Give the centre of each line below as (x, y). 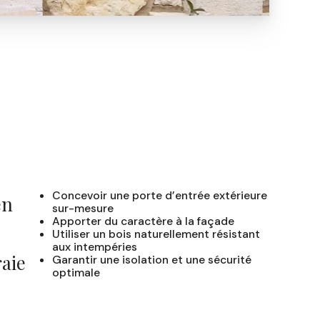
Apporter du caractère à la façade (143, 221)
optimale (76, 272)
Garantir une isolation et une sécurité (151, 259)
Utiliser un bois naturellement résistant (156, 234)
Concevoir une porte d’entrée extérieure (159, 195)
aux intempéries (94, 246)
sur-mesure (82, 208)
